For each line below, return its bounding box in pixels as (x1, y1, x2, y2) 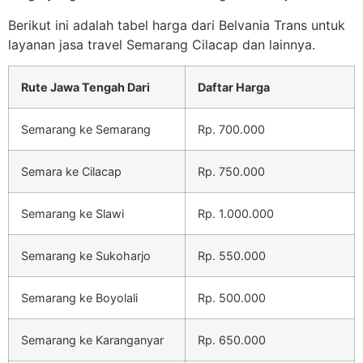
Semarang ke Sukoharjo (21, 248, 151, 263)
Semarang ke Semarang (21, 122, 151, 136)
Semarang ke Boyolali (21, 290, 138, 305)
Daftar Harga (198, 79, 270, 94)
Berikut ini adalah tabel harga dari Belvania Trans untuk (8, 16, 345, 33)
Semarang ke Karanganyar (21, 332, 164, 347)
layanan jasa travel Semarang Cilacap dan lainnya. (8, 36, 315, 53)
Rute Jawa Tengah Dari (21, 79, 150, 94)
